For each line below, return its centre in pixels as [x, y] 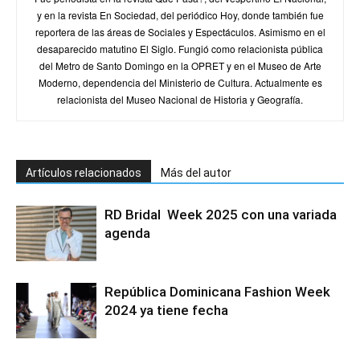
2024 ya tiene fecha [166, 310]
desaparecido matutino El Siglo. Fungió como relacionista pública [180, 49]
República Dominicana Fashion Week [217, 292]
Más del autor [196, 173]
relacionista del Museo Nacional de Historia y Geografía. [180, 99]
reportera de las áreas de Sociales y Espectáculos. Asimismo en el [180, 32]
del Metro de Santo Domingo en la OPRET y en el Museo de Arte [180, 65]
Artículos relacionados [84, 173]
